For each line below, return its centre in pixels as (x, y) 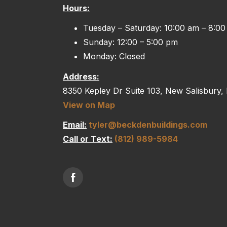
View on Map (89, 105)
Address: (81, 76)
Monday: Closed (114, 56)
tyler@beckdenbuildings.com (148, 124)
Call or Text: (88, 139)
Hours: (76, 8)
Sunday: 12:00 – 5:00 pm (130, 42)
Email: (75, 124)
